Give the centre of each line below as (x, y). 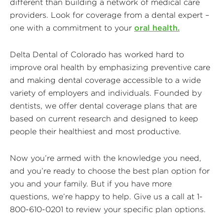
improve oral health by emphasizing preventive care (110, 67)
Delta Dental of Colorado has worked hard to (97, 54)
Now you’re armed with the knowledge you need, (106, 158)
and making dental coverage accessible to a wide (105, 80)
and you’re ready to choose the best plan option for (110, 170)
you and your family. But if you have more (91, 183)
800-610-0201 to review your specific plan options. (108, 209)
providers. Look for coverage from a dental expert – (110, 15)
